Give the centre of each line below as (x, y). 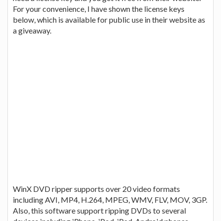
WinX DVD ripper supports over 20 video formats (96, 188)
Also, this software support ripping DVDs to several (99, 210)
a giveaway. (32, 30)
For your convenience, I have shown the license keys (99, 8)
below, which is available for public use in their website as (109, 19)
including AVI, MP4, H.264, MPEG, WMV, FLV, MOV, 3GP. (110, 199)
